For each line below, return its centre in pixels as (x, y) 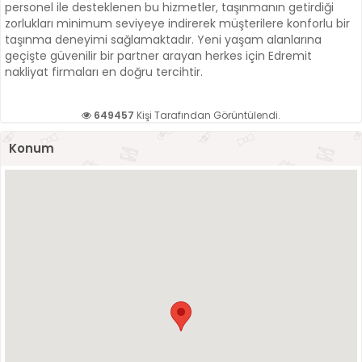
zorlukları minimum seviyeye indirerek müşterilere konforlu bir (177, 24)
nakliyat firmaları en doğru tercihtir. (104, 72)
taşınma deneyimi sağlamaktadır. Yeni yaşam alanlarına (163, 40)
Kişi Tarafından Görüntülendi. (207, 116)
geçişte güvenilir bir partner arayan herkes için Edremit (158, 56)
